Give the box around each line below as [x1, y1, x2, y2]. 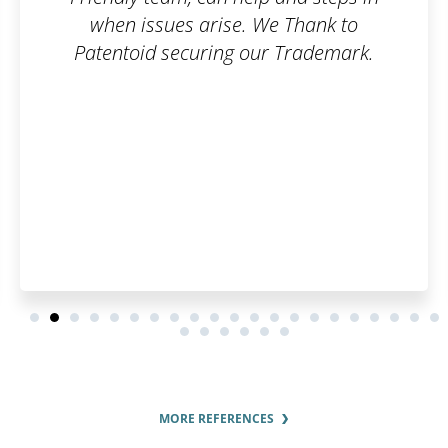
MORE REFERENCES [159, 410, 274, 428]
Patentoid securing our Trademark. [74, 39, 375, 67]
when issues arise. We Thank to [90, 11, 359, 39]
